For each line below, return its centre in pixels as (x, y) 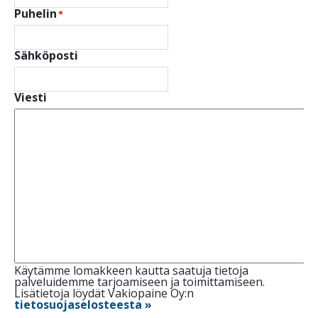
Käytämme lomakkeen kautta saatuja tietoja (131, 271)
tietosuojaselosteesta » (83, 305)
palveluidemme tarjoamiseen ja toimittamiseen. (139, 282)
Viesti (31, 98)
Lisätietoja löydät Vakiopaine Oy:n (104, 294)
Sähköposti (46, 56)
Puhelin (35, 14)
